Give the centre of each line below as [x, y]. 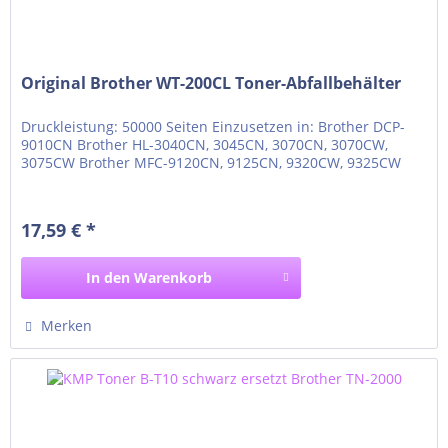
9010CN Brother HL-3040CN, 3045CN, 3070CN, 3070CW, [205, 145]
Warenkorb [173, 278]
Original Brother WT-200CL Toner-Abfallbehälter [211, 83]
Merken [67, 326]
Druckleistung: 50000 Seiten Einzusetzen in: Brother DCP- [213, 127]
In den [108, 278]
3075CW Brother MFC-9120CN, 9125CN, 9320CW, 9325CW [211, 163]
